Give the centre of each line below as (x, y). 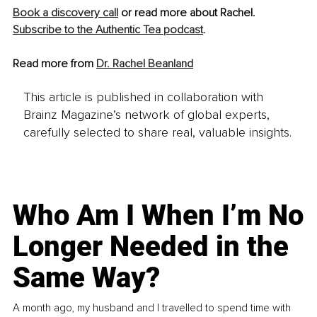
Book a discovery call (65, 13)
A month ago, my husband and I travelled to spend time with (152, 307)
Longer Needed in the (151, 246)
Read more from (54, 64)
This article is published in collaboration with (143, 97)
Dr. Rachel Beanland (145, 64)
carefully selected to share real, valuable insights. (157, 132)
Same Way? (87, 277)
